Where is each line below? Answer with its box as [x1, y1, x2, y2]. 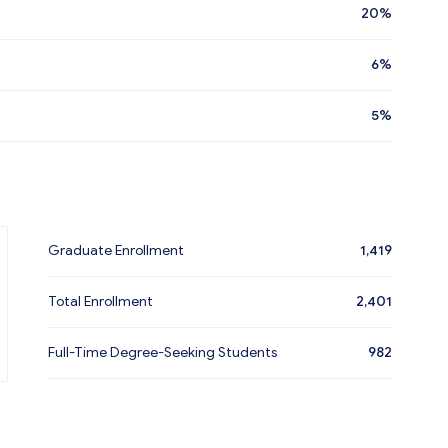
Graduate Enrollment [48, 242, 184, 259]
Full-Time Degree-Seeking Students [48, 344, 278, 361]
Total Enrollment [48, 293, 153, 310]
